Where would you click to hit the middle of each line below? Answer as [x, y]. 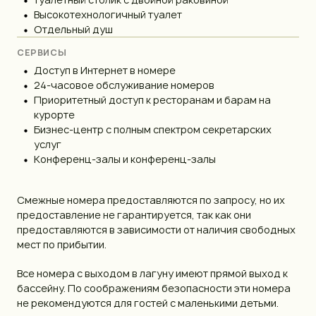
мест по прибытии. [62, 244]
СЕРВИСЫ [42, 52]
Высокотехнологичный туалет [108, 14]
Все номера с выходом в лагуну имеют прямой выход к [152, 273]
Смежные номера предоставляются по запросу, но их [151, 200]
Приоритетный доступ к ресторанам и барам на [152, 99]
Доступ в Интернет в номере [105, 70]
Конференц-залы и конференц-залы [125, 159]
